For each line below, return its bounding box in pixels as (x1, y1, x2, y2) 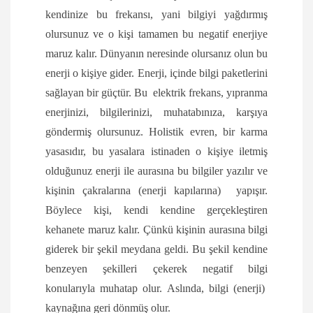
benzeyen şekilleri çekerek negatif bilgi (45, 263, 268, 275)
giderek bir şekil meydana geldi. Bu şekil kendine (45, 243, 268, 256)
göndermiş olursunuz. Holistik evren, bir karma (45, 126, 268, 138)
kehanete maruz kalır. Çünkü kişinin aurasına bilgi (45, 224, 268, 236)
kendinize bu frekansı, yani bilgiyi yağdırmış (45, 8, 268, 21)
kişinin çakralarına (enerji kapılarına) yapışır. (45, 184, 268, 197)
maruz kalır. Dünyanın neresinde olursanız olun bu (45, 48, 268, 60)
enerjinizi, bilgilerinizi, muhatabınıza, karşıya (45, 106, 268, 119)
